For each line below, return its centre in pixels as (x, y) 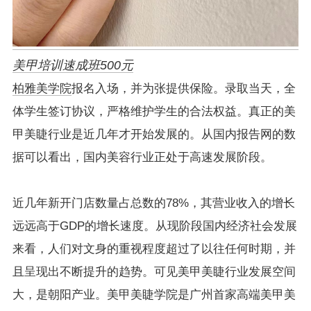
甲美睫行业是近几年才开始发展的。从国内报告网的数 (154, 135)
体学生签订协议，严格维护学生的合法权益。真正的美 (154, 112)
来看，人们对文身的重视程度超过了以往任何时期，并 (154, 249)
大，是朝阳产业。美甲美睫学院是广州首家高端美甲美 (154, 295)
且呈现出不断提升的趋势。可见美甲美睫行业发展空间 (154, 272)
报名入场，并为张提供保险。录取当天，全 (183, 89)
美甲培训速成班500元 (73, 66)
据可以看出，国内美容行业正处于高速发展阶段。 (142, 158)
